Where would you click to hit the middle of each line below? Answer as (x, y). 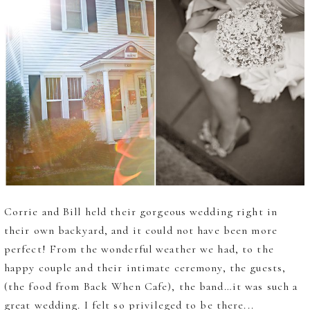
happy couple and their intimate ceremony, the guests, (145, 268)
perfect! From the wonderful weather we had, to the (139, 249)
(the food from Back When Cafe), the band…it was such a (151, 287)
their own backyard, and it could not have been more (140, 231)
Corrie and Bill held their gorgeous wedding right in (141, 212)
